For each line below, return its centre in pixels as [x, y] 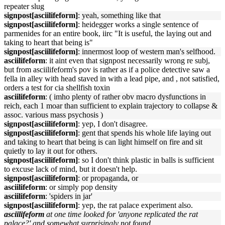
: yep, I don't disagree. [113, 124]
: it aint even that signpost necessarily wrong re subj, [128, 61]
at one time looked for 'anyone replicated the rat [122, 214]
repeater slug [24, 6]
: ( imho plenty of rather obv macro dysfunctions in [126, 97]
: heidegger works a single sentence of [138, 24]
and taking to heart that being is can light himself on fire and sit [103, 142]
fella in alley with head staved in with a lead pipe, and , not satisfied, [112, 79]
